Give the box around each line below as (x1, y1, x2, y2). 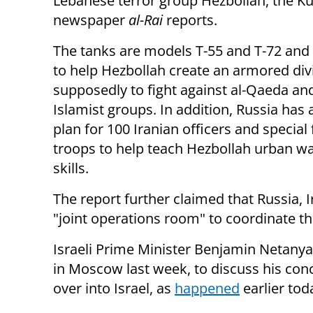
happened (175, 279, 240, 298)
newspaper (53, 10, 129, 30)
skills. (53, 159, 89, 178)
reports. (163, 10, 217, 30)
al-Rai (129, 10, 163, 30)
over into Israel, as (53, 279, 175, 298)
